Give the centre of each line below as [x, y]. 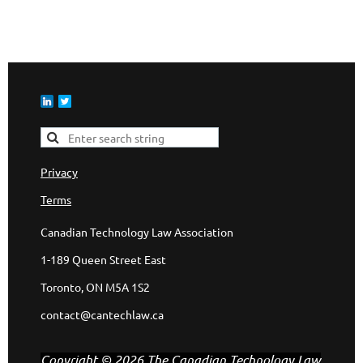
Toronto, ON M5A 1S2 [95, 286]
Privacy [59, 171]
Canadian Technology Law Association [137, 231]
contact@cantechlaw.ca [102, 314]
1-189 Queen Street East [103, 259]
